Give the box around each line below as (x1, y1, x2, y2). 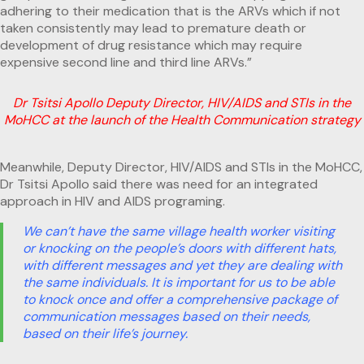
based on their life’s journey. (23, 324, 188, 342)
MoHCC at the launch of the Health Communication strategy (3, 110, 361, 128)
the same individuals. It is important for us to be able (23, 273, 335, 291)
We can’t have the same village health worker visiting (23, 222, 335, 240)
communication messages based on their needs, (23, 307, 310, 325)
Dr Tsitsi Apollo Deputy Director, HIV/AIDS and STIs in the (13, 93, 351, 111)
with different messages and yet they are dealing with (23, 256, 342, 274)
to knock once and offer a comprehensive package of (23, 290, 337, 308)
